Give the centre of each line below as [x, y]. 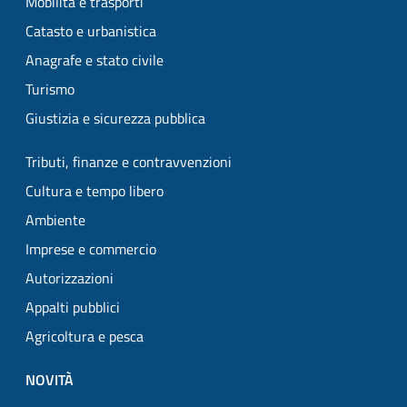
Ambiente [55, 220]
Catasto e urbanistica [91, 31]
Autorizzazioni [69, 278]
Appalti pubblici [73, 308]
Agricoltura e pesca [84, 337]
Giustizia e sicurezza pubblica [115, 119]
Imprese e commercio [91, 249]
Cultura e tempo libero [94, 191]
